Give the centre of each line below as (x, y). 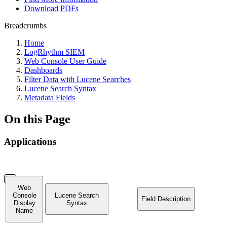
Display (24, 203)
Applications (30, 141)
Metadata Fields (50, 98)
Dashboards (43, 70)
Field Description (166, 199)
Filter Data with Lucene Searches (78, 79)
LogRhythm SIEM (54, 52)
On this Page (37, 119)
